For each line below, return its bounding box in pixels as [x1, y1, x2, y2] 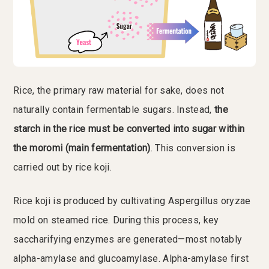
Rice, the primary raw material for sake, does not [13, 85, 225, 97]
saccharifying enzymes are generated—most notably [13, 234, 243, 246]
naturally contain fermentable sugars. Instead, [13, 104, 215, 116]
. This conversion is [150, 142, 236, 154]
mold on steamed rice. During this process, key [13, 214, 219, 226]
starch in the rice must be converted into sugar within [13, 123, 245, 135]
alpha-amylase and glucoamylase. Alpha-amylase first [13, 253, 249, 265]
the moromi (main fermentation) [13, 142, 151, 154]
